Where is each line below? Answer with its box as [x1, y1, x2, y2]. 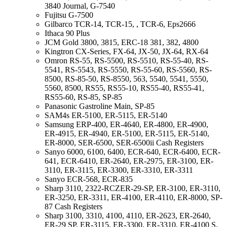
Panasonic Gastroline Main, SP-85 [45, 101, 155, 110]
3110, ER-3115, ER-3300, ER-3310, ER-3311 [45, 165, 193, 174]
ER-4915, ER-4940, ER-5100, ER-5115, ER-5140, [45, 129, 209, 138]
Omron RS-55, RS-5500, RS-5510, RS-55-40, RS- [45, 56, 208, 65]
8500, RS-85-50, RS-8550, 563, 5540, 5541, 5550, [45, 74, 208, 83]
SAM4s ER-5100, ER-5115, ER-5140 [45, 110, 167, 120]
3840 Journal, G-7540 [45, 1, 115, 10]
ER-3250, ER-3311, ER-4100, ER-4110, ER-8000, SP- [45, 193, 222, 202]
